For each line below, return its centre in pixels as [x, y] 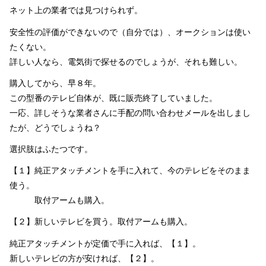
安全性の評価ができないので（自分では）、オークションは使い [130, 32]
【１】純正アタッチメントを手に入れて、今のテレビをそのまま [130, 171]
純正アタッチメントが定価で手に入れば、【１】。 [105, 243]
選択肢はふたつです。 [51, 149]
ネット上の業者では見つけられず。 [76, 10]
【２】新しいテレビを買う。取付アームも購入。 [101, 222]
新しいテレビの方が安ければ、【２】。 [84, 258]
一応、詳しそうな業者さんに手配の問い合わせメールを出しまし [130, 113]
